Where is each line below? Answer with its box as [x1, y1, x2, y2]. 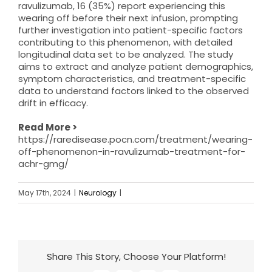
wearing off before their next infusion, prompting [18, 11, 238, 24]
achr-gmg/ [18, 157, 69, 170]
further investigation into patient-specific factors [18, 23, 243, 36]
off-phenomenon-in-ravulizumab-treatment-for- [18, 144, 245, 158]
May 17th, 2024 [18, 187, 71, 198]
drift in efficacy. [18, 96, 88, 109]
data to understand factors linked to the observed [18, 84, 249, 97]
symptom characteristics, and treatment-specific [18, 72, 246, 85]
